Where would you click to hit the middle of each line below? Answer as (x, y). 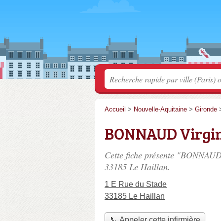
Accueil (115, 109)
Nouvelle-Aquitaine (160, 109)
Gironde (206, 109)
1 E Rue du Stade (136, 184)
